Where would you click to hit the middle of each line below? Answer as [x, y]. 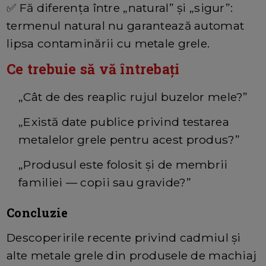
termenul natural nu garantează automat [126, 26]
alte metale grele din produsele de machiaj [132, 256]
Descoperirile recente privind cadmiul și [124, 238]
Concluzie [37, 213]
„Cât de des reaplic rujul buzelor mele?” [133, 97]
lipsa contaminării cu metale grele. [108, 44]
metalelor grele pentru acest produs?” [129, 140]
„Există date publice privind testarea [124, 122]
